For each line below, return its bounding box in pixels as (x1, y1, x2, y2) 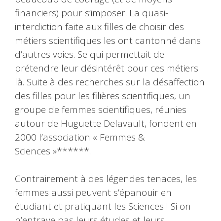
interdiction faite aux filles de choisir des (15, 20, 184, 33)
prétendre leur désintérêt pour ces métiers (15, 61, 198, 74)
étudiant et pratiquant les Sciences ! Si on (15, 200, 191, 213)
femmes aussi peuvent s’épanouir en (15, 186, 172, 199)
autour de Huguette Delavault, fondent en (15, 116, 197, 130)
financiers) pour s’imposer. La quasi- (15, 6, 168, 19)
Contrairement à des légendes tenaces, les (15, 172, 197, 185)
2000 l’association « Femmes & (15, 130, 145, 144)
